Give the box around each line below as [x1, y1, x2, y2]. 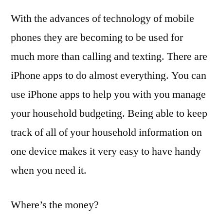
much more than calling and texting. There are [11, 49, 207, 63]
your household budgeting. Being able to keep [11, 106, 207, 120]
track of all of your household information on [11, 125, 202, 139]
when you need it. [11, 163, 87, 177]
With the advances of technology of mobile [11, 11, 194, 25]
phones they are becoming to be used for [11, 30, 183, 44]
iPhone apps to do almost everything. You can [11, 68, 206, 82]
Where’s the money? [11, 198, 99, 212]
